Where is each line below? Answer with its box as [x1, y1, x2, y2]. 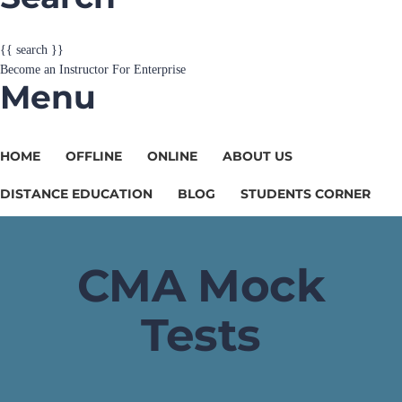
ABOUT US [223, 148, 293, 164]
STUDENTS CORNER [240, 186, 371, 202]
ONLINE [147, 148, 197, 164]
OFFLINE [66, 148, 122, 164]
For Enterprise [112, 63, 186, 76]
